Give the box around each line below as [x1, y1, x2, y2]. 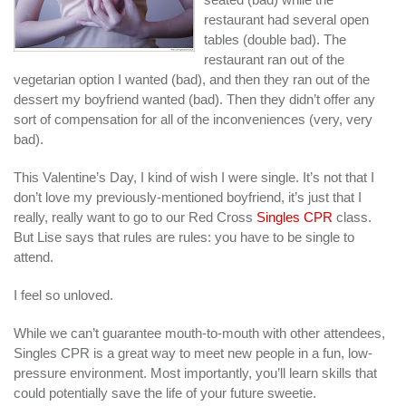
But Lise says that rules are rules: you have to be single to [14, 228, 354, 245]
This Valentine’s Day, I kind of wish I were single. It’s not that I [14, 169, 374, 185]
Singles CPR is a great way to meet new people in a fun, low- [14, 344, 372, 361]
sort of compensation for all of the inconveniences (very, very [14, 111, 372, 127]
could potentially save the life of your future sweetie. [14, 384, 316, 401]
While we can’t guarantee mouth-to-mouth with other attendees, [14, 324, 385, 341]
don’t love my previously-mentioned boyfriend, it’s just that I [14, 188, 362, 205]
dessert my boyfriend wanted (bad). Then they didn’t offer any [14, 91, 375, 107]
